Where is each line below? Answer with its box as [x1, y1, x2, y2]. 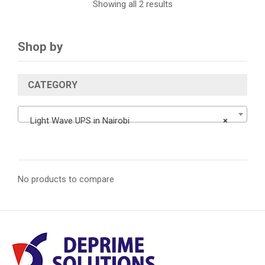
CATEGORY [28, 79, 77, 91]
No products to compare [18, 174, 114, 185]
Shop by [18, 40, 63, 54]
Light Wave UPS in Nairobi [30, 115, 130, 126]
